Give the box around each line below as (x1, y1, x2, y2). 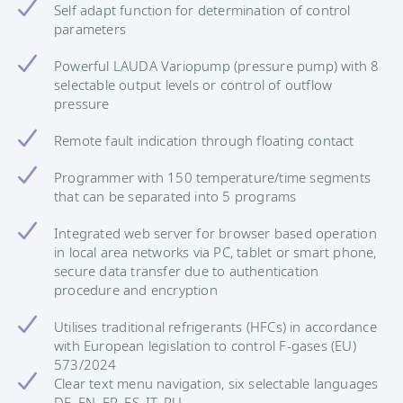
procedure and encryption (54, 280, 218, 299)
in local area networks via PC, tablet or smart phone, (54, 242, 377, 261)
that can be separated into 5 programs (54, 186, 297, 205)
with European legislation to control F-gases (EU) (54, 336, 356, 354)
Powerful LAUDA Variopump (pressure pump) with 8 (54, 56, 380, 75)
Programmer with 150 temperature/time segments (54, 167, 372, 186)
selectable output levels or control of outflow (54, 75, 333, 94)
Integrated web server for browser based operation (54, 223, 377, 242)
